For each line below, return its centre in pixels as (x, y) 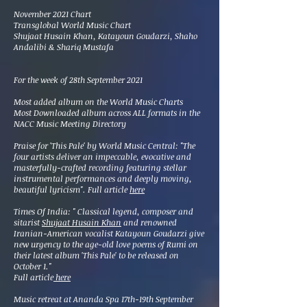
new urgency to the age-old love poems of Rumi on (106, 244)
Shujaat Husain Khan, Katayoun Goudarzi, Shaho (106, 36)
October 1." (33, 266)
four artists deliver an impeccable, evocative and (102, 156)
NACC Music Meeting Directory (70, 123)
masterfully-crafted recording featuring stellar (100, 167)
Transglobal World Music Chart (73, 25)
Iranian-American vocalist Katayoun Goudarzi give (109, 233)
